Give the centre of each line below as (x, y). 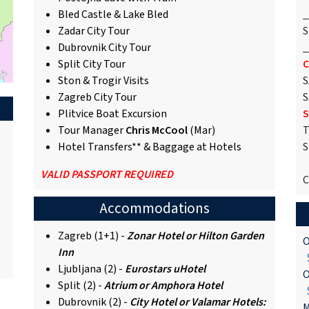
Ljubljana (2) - (91, 269)
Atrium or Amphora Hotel (163, 285)
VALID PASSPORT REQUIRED (107, 174)
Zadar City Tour (94, 31)
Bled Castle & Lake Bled (113, 14)
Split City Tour (92, 64)
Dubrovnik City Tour (104, 47)
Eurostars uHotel (165, 269)
